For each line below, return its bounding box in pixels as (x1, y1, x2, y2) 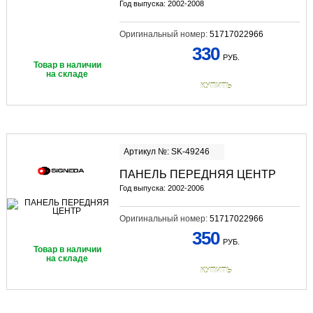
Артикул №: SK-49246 (123, 147, 210, 157)
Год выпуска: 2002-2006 (119, 184, 204, 193)
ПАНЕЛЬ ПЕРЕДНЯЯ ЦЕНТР (119, 168, 276, 181)
